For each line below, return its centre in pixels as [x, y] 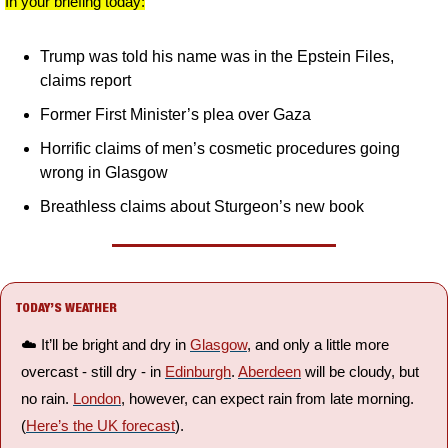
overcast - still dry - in [93, 371]
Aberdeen [269, 371]
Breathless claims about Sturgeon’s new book [202, 206]
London [97, 398]
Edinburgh [198, 371]
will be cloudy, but [360, 371]
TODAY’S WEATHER [66, 307]
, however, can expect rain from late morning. [267, 398]
